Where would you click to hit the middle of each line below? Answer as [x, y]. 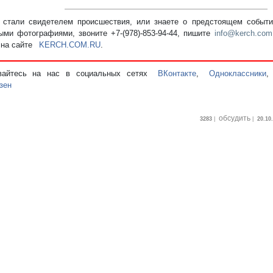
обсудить [234, 118]
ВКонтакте [177, 73]
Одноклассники [238, 73]
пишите [199, 33]
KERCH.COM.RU [69, 44]
